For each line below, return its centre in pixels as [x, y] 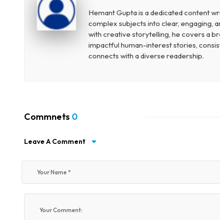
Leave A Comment [55, 141]
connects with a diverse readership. [146, 56]
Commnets [48, 117]
